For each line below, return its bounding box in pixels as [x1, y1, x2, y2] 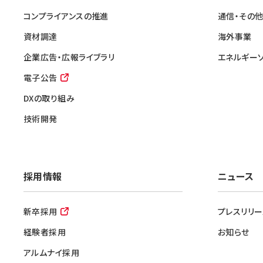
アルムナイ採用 [23, 247, 80, 258]
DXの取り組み [23, 92, 75, 104]
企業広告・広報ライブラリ [23, 51, 115, 63]
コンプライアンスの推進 [23, 10, 109, 22]
